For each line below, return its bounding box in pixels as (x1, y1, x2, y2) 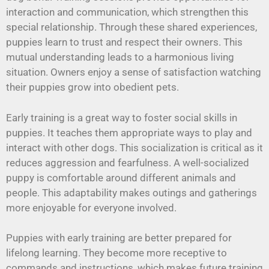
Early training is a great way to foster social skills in (6, 111, 237, 124)
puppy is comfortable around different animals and (6, 171, 236, 184)
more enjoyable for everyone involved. (6, 201, 177, 214)
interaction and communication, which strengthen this (6, 6, 249, 19)
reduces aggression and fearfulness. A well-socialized (6, 156, 249, 169)
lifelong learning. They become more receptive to (6, 247, 227, 259)
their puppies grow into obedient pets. (6, 81, 179, 94)
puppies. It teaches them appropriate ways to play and (6, 126, 252, 139)
